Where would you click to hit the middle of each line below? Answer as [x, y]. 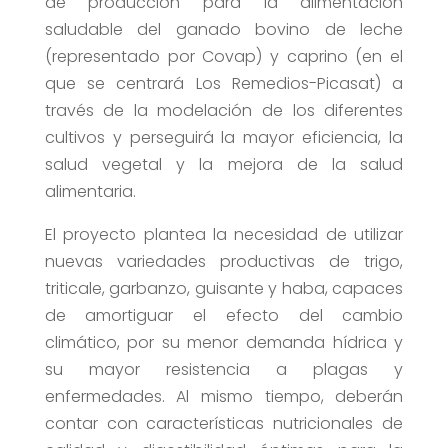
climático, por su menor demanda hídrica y [224, 343]
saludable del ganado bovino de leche [224, 30]
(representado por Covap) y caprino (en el [224, 57]
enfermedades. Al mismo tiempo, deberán [224, 397]
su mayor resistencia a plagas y [224, 370]
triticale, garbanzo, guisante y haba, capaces [224, 289]
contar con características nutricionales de [224, 424]
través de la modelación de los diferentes [224, 111]
